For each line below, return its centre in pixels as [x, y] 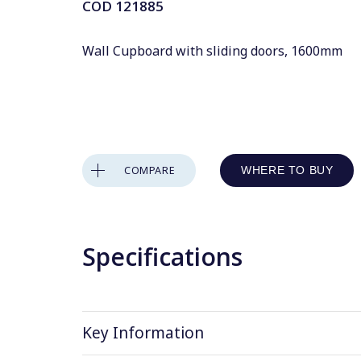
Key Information [143, 332]
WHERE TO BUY [287, 170]
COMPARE [150, 170]
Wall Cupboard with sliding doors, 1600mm [212, 51]
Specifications [162, 256]
